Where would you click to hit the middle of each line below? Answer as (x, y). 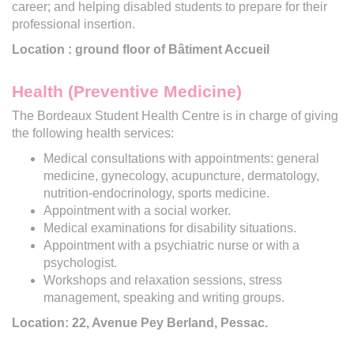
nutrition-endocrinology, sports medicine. (156, 193)
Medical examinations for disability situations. (170, 228)
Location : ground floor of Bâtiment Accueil (141, 49)
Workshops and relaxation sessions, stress (163, 280)
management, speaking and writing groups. (164, 297)
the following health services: (93, 133)
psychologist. (80, 262)
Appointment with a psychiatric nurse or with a (171, 245)
